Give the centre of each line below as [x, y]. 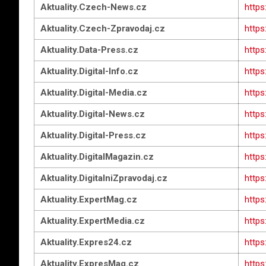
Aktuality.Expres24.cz [86, 242]
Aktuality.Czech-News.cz [94, 7]
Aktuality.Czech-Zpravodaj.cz [103, 28]
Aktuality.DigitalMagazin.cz [97, 157]
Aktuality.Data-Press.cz [89, 50]
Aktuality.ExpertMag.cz [89, 199]
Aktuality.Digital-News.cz [93, 114]
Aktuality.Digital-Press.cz [93, 135]
